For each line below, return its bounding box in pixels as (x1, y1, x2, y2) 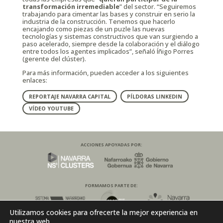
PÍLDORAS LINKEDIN (127, 93, 183, 100)
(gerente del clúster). (22, 54, 86, 63)
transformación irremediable (22, 1, 119, 11)
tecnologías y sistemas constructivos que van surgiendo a (22, 31, 198, 41)
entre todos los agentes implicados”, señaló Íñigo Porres (22, 46, 194, 56)
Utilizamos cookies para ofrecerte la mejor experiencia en (9, 208, 198, 217)
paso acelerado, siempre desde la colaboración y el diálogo (22, 39, 200, 48)
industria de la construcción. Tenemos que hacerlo (22, 16, 175, 26)
